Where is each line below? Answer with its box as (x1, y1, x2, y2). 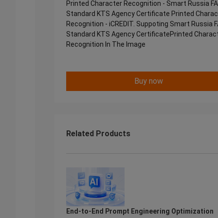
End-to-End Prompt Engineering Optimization (66, 207, 214, 215)
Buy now (134, 76, 163, 86)
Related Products (66, 129, 130, 138)
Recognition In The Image (66, 40, 145, 48)
